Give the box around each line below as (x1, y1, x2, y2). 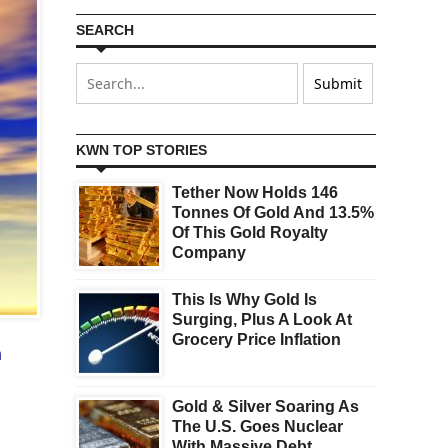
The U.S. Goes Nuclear (172, 418, 343, 436)
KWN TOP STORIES (76, 142, 207, 159)
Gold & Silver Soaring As (172, 398, 359, 416)
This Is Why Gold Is (172, 291, 317, 309)
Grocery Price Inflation (172, 331, 341, 349)
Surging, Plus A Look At (172, 311, 352, 329)
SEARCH (76, 22, 134, 39)
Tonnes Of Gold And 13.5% (172, 204, 374, 222)
